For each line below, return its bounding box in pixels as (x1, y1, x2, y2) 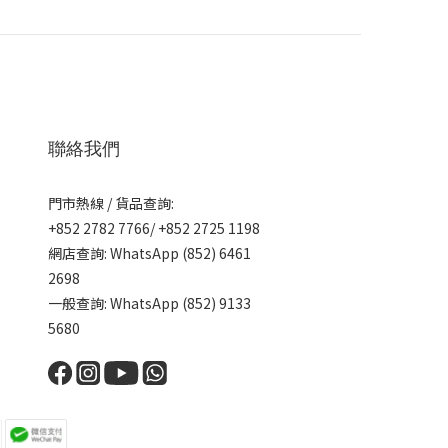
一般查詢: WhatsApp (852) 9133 (48, 292, 251, 313)
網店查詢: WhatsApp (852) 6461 (48, 242, 251, 263)
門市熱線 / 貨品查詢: (48, 192, 177, 213)
